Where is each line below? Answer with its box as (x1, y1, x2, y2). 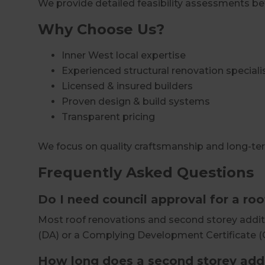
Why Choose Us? (38, 20, 164, 38)
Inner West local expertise (62, 49, 186, 61)
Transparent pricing (62, 111, 155, 122)
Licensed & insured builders (62, 80, 193, 92)
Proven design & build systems (62, 95, 210, 107)
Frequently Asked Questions (38, 163, 254, 181)
